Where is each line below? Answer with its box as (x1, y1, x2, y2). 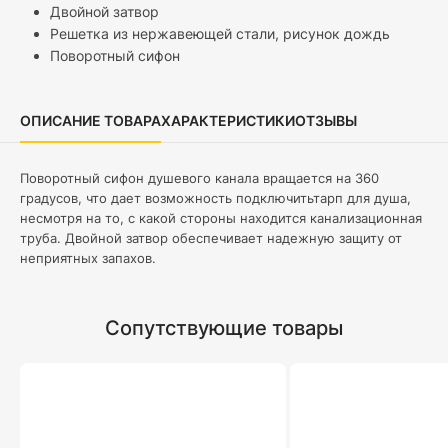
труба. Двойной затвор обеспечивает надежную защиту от (20, 229, 402, 246)
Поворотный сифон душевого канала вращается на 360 (20, 169, 379, 186)
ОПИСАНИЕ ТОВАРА (20, 111, 161, 129)
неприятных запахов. (20, 249, 156, 266)
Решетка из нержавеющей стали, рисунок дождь (50, 24, 390, 42)
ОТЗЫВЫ (295, 111, 357, 129)
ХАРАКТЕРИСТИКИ (161, 111, 295, 129)
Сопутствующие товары (105, 315, 343, 340)
